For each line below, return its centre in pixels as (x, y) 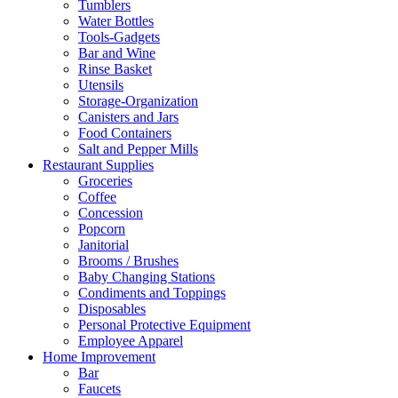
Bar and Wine (117, 53)
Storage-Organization (138, 101)
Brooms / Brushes (128, 261)
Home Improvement (99, 357)
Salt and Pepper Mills (138, 149)
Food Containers (125, 133)
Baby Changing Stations (147, 277)
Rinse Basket (115, 69)
